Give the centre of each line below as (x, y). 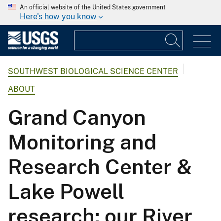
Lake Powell (66, 191)
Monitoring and (82, 142)
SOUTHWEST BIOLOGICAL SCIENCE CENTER (93, 72)
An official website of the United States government (93, 7)
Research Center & (100, 167)
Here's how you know (58, 17)
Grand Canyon (77, 117)
